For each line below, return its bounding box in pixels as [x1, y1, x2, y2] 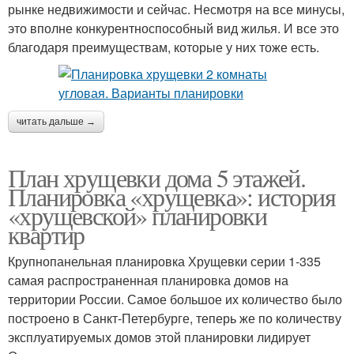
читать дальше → [17, 116, 96, 127]
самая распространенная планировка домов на [8, 271, 288, 289]
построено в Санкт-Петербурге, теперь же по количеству [8, 309, 341, 327]
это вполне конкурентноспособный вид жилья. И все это [8, 19, 339, 37]
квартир [8, 217, 85, 251]
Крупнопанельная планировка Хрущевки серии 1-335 [8, 252, 321, 270]
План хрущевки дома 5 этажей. [8, 160, 306, 194]
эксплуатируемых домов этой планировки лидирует [8, 328, 311, 346]
